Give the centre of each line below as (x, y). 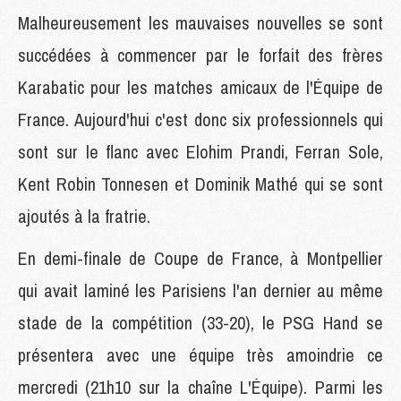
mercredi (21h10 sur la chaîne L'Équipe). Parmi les (200, 387)
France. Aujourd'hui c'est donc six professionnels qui (200, 119)
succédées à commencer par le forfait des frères (200, 55)
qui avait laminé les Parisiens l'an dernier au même (200, 290)
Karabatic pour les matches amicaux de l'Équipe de (200, 87)
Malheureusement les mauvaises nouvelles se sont (200, 22)
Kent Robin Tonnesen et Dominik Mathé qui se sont (200, 183)
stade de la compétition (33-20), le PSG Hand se (200, 322)
